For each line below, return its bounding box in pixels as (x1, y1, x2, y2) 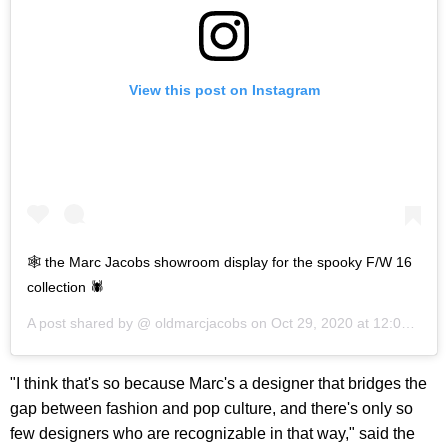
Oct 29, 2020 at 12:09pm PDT (271, 315, 401, 332)
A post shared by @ (27, 315, 151, 332)
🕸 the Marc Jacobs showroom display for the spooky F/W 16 (27, 254, 412, 271)
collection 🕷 (27, 279, 104, 296)
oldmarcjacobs (151, 315, 247, 332)
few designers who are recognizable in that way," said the (10, 425, 415, 443)
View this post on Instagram (128, 82, 320, 99)
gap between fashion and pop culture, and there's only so (10, 400, 413, 418)
